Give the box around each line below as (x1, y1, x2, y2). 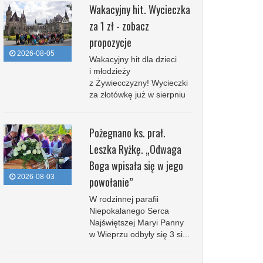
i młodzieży (89, 66, 130, 76)
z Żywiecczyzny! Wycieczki (89, 78, 188, 87)
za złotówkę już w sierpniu (89, 90, 186, 99)
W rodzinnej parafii (89, 194, 159, 204)
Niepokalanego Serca (89, 206, 169, 215)
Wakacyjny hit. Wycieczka (89, 2, 190, 17)
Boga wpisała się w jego (89, 158, 183, 173)
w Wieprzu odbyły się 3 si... (89, 230, 190, 239)
